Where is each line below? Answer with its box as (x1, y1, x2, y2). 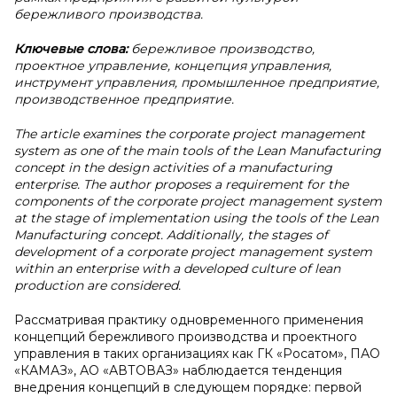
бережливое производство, (131, 41, 315, 57)
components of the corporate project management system (14, 193, 382, 209)
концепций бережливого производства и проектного (14, 329, 357, 345)
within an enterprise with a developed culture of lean (14, 261, 340, 276)
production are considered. (14, 277, 181, 293)
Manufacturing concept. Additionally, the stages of (14, 227, 328, 243)
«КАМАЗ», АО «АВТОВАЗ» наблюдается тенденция (14, 362, 342, 378)
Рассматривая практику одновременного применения (14, 312, 363, 328)
